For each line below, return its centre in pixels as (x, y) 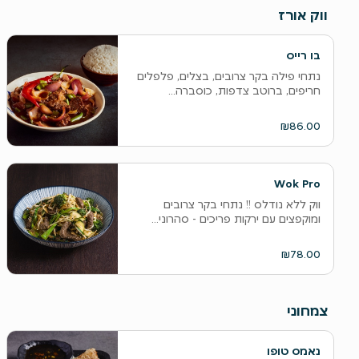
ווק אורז (303, 15)
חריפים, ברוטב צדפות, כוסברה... (244, 91)
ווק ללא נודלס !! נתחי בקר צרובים (242, 204)
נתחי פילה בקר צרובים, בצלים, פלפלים (228, 76)
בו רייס (303, 55)
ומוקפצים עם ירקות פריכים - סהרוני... (236, 219)
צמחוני (307, 311)
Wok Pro (297, 184)
